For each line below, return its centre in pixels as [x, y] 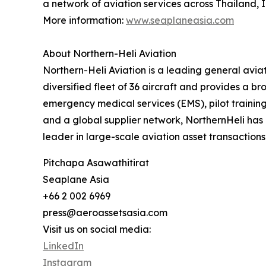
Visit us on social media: [97, 229]
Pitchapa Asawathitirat [96, 163]
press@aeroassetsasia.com [105, 213]
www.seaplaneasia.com [180, 20]
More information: [84, 20]
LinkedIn [63, 246]
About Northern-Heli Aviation [110, 54]
